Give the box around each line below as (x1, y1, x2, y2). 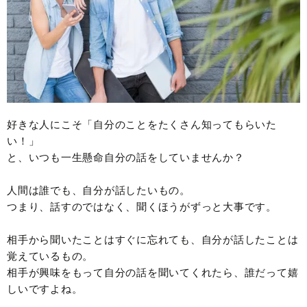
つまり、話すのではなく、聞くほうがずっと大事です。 (7, 201, 277, 213)
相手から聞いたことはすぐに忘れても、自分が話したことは (7, 234, 299, 246)
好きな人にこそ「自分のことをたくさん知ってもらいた (7, 119, 277, 131)
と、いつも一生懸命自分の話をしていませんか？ (7, 151, 245, 164)
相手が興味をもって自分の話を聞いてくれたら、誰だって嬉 (7, 267, 299, 279)
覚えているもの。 (7, 250, 93, 262)
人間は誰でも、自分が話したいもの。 (7, 184, 191, 197)
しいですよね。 (7, 283, 83, 295)
